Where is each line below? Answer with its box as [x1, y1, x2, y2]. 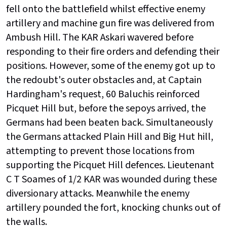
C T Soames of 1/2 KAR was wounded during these [6, 172, 217, 187]
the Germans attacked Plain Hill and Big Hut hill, [6, 130, 213, 144]
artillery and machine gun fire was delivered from [6, 16, 214, 31]
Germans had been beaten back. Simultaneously [6, 116, 213, 130]
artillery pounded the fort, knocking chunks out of [6, 201, 220, 215]
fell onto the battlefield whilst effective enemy [6, 2, 205, 17]
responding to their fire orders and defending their [6, 45, 219, 59]
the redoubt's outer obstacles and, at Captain [6, 73, 202, 88]
